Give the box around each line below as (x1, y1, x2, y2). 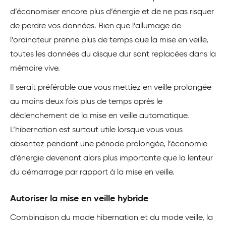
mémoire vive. (10, 65, 60, 73)
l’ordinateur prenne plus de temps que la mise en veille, (10, 36, 208, 45)
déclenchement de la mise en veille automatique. (10, 112, 189, 121)
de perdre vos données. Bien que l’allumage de (10, 22, 181, 31)
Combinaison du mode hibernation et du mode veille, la (10, 214, 213, 222)
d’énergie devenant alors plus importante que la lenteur (10, 154, 213, 163)
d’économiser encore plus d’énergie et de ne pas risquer (10, 8, 214, 17)
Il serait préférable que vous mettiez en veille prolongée (10, 84, 211, 92)
